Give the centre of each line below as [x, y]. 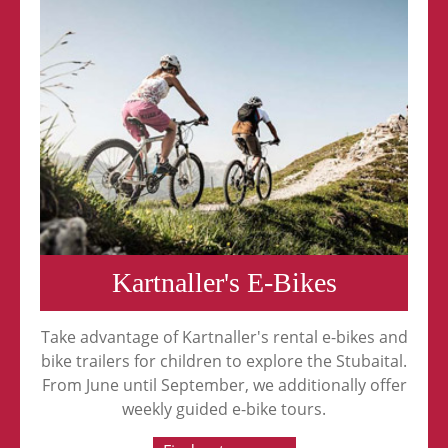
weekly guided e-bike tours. [224, 409]
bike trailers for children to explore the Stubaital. [224, 361]
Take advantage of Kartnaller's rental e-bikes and [224, 337]
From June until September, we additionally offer [224, 385]
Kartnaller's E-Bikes [224, 283]
